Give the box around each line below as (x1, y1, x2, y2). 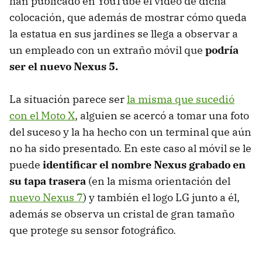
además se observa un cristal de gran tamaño (9, 206, 235, 220)
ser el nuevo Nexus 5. (9, 59, 118, 73)
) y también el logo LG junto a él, (83, 190, 240, 204)
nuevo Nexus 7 (9, 190, 83, 204)
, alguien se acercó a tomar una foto (75, 108, 249, 122)
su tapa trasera (9, 174, 86, 188)
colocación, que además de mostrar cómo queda (9, 10, 247, 24)
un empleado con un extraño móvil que (9, 43, 205, 57)
